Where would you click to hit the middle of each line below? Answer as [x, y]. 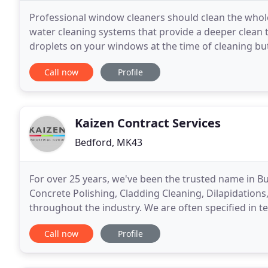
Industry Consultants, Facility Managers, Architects [144, 222]
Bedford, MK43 [109, 142]
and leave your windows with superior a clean [133, 60]
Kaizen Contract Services [148, 123]
